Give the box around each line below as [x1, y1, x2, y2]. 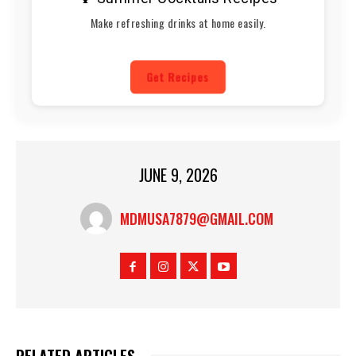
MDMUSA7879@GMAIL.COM [120, 208, 273, 230]
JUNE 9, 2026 [138, 163, 218, 188]
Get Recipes [145, 68, 211, 86]
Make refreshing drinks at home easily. [90, 14, 266, 32]
